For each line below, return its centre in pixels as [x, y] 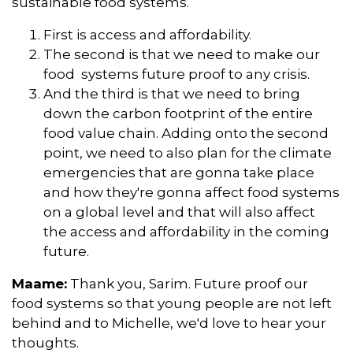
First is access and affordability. [147, 34]
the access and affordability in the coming [186, 231]
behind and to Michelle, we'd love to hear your [169, 323]
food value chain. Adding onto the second [186, 133]
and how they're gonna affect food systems [191, 192]
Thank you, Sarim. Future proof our [188, 283]
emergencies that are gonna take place [179, 172]
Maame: [39, 283]
